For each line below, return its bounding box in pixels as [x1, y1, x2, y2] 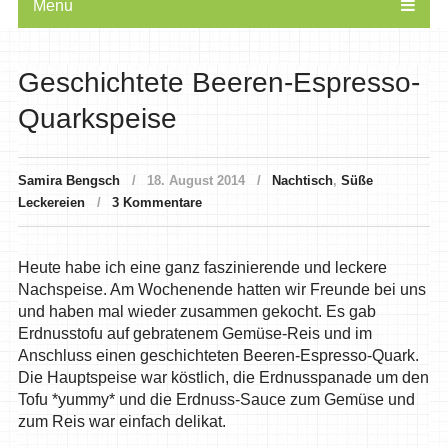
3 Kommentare [111, 195, 202, 211]
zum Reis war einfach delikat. [17, 413, 226, 431]
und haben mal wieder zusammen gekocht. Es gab [17, 303, 376, 321]
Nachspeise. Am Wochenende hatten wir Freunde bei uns [17, 281, 426, 299]
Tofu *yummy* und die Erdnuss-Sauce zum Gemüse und [17, 391, 415, 409]
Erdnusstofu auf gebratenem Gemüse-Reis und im [17, 325, 372, 343]
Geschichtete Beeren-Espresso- [17, 67, 420, 99]
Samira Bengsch [17, 173, 120, 189]
